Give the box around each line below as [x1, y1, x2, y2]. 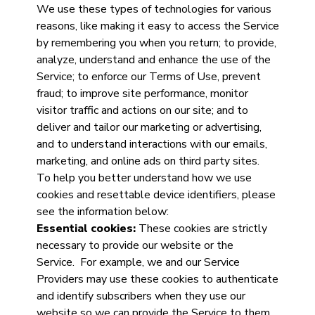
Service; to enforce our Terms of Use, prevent [36, 69, 261, 84]
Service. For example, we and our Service [36, 255, 240, 270]
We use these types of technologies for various [36, 1, 271, 17]
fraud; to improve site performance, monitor [36, 86, 248, 101]
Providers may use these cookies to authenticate [36, 271, 278, 287]
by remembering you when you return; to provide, [36, 35, 276, 51]
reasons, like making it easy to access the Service [36, 18, 279, 34]
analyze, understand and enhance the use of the [36, 52, 271, 67]
